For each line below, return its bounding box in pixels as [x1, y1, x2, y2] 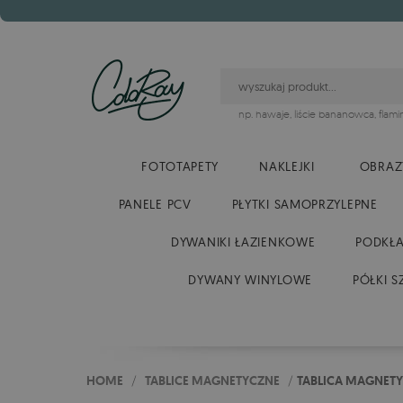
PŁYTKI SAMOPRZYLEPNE [231, 196, 378, 212]
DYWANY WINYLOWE [188, 272, 312, 288]
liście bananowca [294, 107, 374, 121]
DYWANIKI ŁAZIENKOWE [171, 234, 316, 250]
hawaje [255, 107, 290, 121]
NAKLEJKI [259, 158, 315, 175]
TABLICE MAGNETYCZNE [145, 372, 280, 389]
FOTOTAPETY [141, 158, 219, 175]
